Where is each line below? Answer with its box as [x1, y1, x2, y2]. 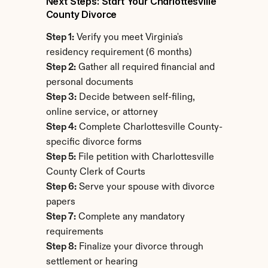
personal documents [45, 78, 133, 87]
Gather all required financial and [75, 63, 215, 72]
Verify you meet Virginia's [74, 33, 183, 42]
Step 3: [45, 93, 77, 102]
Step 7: [45, 212, 76, 222]
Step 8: [45, 242, 77, 252]
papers [45, 197, 75, 207]
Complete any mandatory [75, 212, 185, 222]
